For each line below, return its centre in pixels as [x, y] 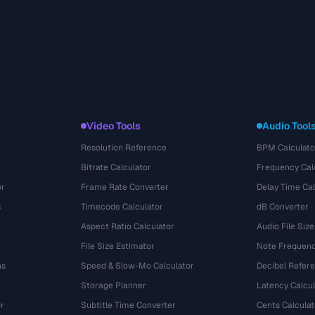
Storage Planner [114, 285]
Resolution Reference [124, 148]
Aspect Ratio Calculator [128, 226]
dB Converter [282, 207]
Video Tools [114, 126]
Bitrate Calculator [116, 167]
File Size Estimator [118, 246]
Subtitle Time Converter [129, 305]
